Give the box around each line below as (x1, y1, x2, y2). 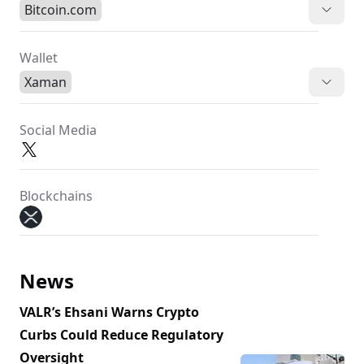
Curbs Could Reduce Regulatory (19, 326, 223, 344)
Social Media (19, 121, 97, 139)
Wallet (19, 49, 58, 67)
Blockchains (19, 187, 93, 205)
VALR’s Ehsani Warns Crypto (19, 303, 199, 321)
